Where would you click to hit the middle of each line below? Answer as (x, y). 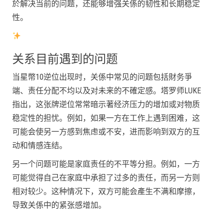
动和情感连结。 (40, 146)
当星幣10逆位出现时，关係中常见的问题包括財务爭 (102, 77)
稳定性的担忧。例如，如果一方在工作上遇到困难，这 (106, 118)
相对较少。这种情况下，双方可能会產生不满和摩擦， (106, 192)
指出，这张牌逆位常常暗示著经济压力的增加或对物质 (106, 105)
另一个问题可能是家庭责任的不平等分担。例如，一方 (106, 164)
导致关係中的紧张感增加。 (59, 205)
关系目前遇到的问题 (65, 59)
